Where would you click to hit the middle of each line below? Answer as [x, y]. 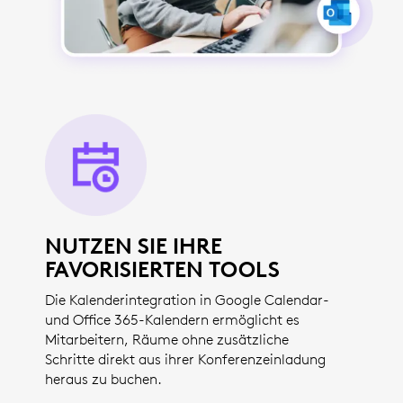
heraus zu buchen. [103, 378]
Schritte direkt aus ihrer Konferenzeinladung [185, 358]
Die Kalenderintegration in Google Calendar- [187, 299]
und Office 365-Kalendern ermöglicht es [172, 319]
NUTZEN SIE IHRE [134, 245]
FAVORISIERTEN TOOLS [162, 269]
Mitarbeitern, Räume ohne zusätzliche [167, 339]
